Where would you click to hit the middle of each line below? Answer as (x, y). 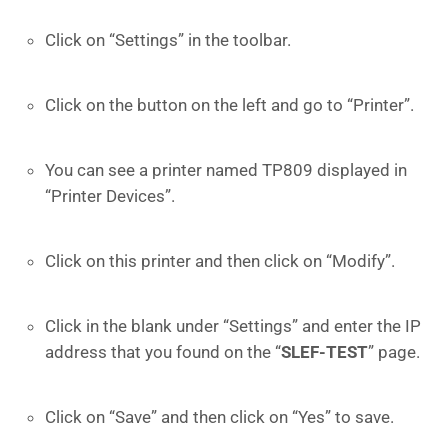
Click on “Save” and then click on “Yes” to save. (219, 417)
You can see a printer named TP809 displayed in (226, 170)
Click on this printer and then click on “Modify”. (220, 261)
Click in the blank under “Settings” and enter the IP (233, 326)
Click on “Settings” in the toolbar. (168, 40)
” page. (394, 352)
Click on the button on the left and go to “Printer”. (229, 105)
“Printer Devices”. (110, 196)
